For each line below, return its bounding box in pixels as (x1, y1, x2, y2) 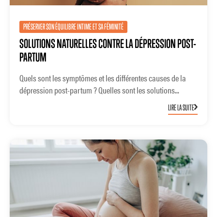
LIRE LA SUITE (168, 102, 194, 112)
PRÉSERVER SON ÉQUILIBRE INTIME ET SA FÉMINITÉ (23, 22, 124, 32)
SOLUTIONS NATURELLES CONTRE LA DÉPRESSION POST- (19, 36, 196, 51)
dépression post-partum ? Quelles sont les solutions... (19, 84, 179, 96)
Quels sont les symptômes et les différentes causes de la (19, 72, 186, 84)
